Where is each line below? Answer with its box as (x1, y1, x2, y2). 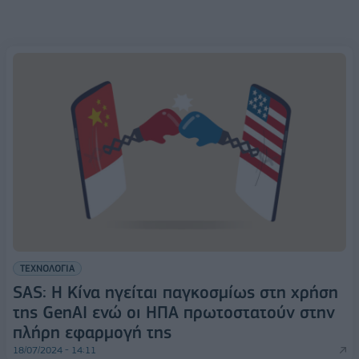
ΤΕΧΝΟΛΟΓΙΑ (20, 262, 75, 275)
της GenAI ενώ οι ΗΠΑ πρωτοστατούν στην (13, 302, 335, 323)
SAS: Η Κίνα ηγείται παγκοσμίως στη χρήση (13, 282, 338, 303)
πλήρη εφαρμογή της (13, 322, 171, 343)
